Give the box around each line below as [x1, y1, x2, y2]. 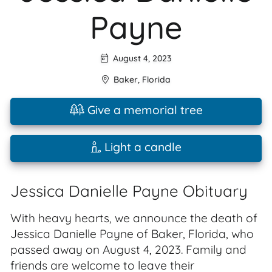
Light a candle [101, 140, 182, 154]
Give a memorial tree [84, 103, 203, 117]
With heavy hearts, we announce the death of [10, 211, 257, 225]
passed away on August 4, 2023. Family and [10, 242, 246, 257]
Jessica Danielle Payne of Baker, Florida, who [10, 226, 254, 241]
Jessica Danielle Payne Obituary [10, 181, 248, 200]
